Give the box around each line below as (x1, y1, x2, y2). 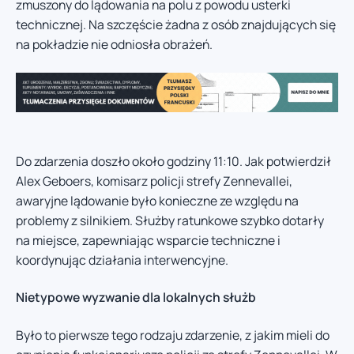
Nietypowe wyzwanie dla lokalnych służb (16, 288, 256, 307)
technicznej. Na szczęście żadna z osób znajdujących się (16, 16, 336, 34)
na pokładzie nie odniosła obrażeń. (16, 36, 213, 54)
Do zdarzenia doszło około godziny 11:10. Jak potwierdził (16, 152, 331, 170)
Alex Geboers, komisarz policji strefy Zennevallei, (16, 171, 292, 190)
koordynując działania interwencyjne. (16, 250, 228, 269)
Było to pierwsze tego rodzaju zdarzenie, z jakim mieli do (16, 326, 330, 344)
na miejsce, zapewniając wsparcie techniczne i (16, 231, 281, 249)
